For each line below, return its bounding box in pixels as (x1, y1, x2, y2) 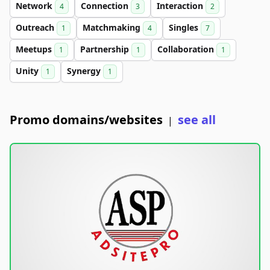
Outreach (16, 22, 57, 33)
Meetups (16, 43, 54, 55)
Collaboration (157, 43, 216, 55)
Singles (169, 22, 201, 33)
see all (178, 111, 216, 128)
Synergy (67, 65, 103, 77)
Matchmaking (83, 22, 143, 33)
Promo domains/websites (10, 111, 163, 128)
